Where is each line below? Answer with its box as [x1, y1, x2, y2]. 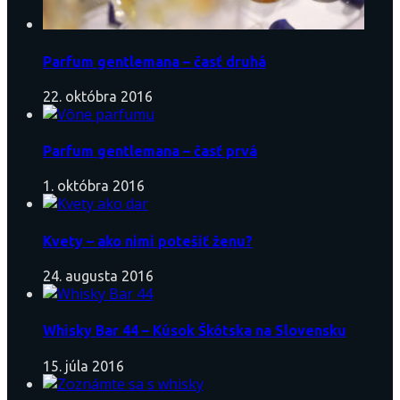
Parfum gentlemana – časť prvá [43, 143, 257, 160]
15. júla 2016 [43, 357, 124, 374]
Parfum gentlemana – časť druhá [43, 53, 266, 70]
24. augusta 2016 [43, 267, 154, 284]
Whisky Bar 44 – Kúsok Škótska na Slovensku [43, 322, 346, 339]
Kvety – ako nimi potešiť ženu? [43, 232, 253, 249]
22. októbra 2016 [43, 87, 153, 104]
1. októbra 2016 [43, 178, 145, 195]
